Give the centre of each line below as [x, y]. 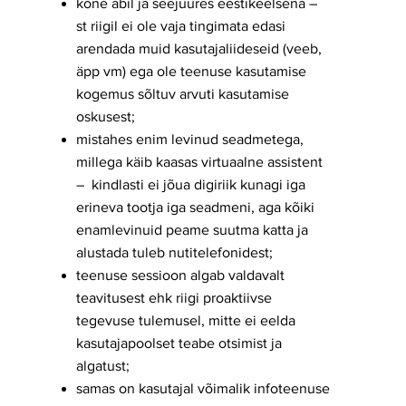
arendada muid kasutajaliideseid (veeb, [199, 48]
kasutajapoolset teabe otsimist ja [179, 343]
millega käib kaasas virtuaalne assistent [199, 162]
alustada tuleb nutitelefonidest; [174, 252]
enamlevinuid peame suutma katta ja [192, 230]
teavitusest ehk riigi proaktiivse [174, 298]
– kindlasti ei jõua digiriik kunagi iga [191, 184]
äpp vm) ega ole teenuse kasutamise [191, 71]
